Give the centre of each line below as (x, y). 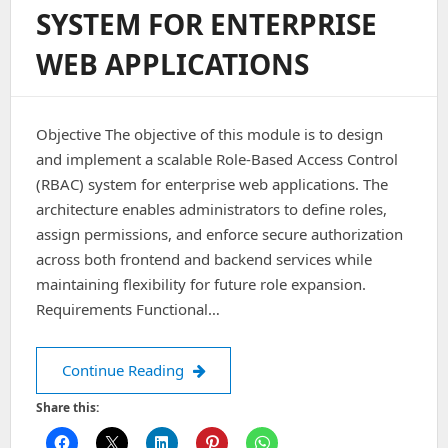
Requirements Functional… (128, 309)
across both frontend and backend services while (204, 259)
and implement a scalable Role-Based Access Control (217, 159)
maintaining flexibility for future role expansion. (201, 284)
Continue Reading (124, 370)
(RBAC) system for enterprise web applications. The (212, 184)
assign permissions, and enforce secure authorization (219, 234)
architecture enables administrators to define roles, (211, 209)
